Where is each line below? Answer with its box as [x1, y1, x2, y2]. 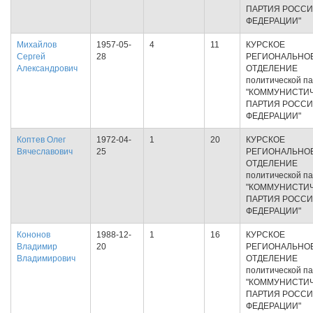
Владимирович [17, 254, 75, 263]
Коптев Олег [17, 135, 66, 145]
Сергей [17, 52, 45, 61]
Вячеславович [17, 147, 73, 156]
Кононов [17, 230, 50, 240]
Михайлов [17, 40, 57, 50]
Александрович [17, 64, 78, 73]
